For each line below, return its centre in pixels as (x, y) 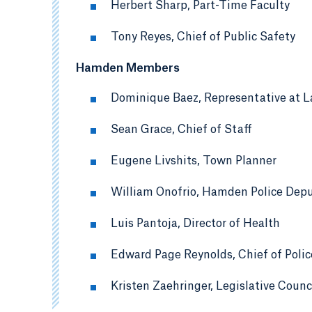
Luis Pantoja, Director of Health (195, 223)
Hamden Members (128, 68)
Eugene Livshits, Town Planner (194, 161)
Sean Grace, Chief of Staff (181, 129)
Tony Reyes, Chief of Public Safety (203, 37)
